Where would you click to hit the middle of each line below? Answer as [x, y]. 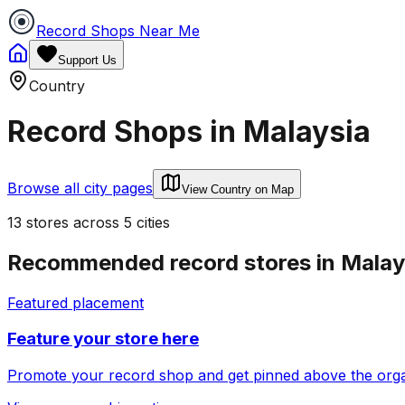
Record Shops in [125, 132]
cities [153, 222]
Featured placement [75, 302]
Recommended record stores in [174, 262]
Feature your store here [103, 339]
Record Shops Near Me [118, 31]
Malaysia [307, 132]
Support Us [87, 60]
